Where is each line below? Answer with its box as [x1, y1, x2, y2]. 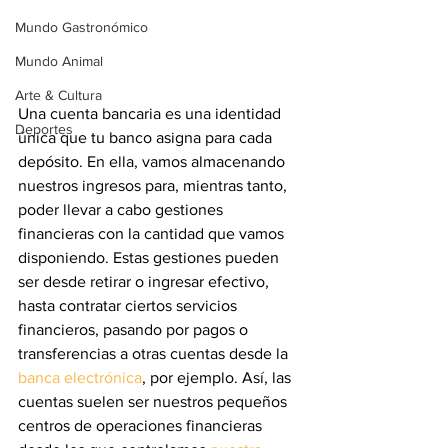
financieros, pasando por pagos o [18, 320, 252, 338]
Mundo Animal [15, 53, 103, 69]
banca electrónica [18, 368, 142, 386]
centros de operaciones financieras [18, 416, 266, 434]
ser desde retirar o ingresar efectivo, [18, 272, 273, 290]
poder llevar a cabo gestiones [18, 200, 227, 218]
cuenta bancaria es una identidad [50, 104, 285, 122]
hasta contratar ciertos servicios [18, 296, 241, 314]
